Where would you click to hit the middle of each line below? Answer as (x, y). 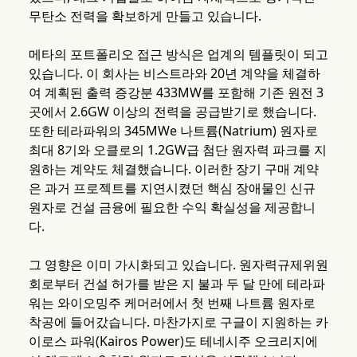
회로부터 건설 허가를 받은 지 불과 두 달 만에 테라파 (177, 284)
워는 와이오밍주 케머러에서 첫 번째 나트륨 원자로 (172, 303)
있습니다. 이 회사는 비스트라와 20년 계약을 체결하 (174, 74)
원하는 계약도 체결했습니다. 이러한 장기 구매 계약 (173, 169)
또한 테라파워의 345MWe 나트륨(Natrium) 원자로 (173, 131)
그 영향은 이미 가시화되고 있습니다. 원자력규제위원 (178, 265)
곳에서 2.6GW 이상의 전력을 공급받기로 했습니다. (172, 112)
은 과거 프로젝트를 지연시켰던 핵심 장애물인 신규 (172, 188)
